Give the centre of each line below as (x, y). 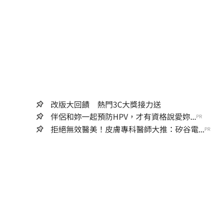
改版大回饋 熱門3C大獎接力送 (106, 104)
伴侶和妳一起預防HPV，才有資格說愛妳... (123, 116)
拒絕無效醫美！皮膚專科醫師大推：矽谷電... (127, 129)
